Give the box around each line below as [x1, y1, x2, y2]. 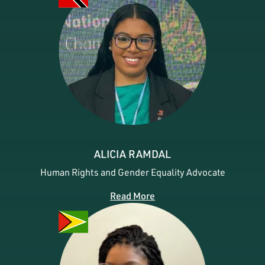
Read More [110, 189, 155, 202]
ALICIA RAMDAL [94, 147, 171, 161]
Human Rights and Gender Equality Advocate [40, 166, 225, 178]
